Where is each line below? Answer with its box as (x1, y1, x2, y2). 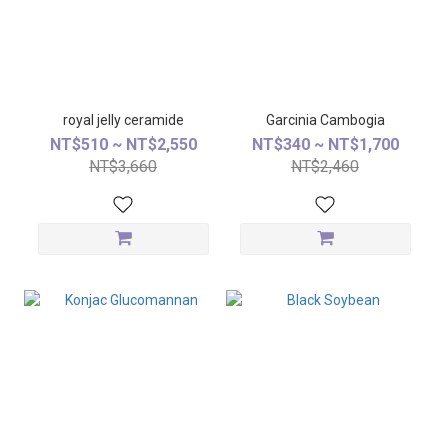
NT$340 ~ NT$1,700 (251, 135, 399, 154)
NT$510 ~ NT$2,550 (49, 135, 197, 154)
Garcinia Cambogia (265, 112, 385, 128)
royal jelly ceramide (123, 112, 184, 128)
